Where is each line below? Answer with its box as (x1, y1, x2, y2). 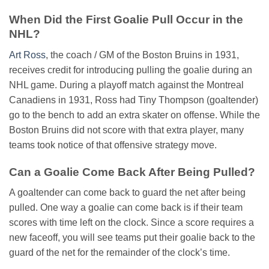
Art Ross (9, 49, 46, 60)
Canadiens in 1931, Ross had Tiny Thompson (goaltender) (9, 94, 258, 105)
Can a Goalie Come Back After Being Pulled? (9, 165, 255, 178)
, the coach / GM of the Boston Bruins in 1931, (46, 49, 239, 60)
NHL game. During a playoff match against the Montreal (9, 79, 244, 90)
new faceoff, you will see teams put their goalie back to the (9, 232, 255, 243)
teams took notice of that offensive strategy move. (9, 139, 217, 150)
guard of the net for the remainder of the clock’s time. (9, 247, 230, 258)
